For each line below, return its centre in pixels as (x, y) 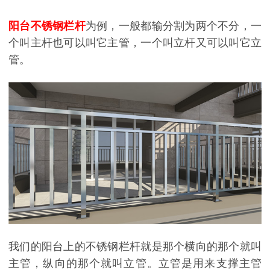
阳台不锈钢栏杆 (47, 26)
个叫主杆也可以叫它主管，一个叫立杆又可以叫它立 (135, 42)
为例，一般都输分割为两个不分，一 (174, 26)
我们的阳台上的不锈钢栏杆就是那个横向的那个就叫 (135, 247)
